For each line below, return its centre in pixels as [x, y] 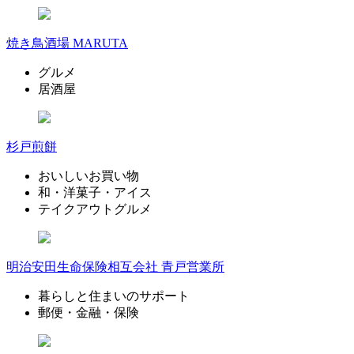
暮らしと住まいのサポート [114, 296]
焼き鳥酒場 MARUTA [67, 43]
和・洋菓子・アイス [95, 193]
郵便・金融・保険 [88, 313]
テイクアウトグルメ [95, 209]
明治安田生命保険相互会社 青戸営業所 [115, 267]
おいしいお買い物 [88, 176]
